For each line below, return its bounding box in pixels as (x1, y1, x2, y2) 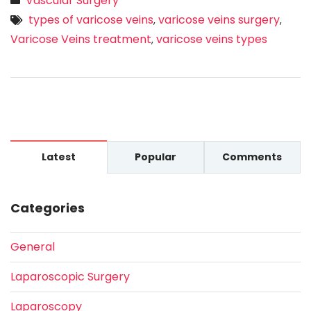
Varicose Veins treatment (10, 31, 151, 47)
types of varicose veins (28, 11, 153, 28)
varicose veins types (156, 31, 267, 47)
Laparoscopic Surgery (10, 268, 130, 285)
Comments (222, 149, 283, 164)
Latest (42, 149, 76, 164)
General (10, 238, 55, 255)
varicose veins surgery (158, 11, 280, 28)
